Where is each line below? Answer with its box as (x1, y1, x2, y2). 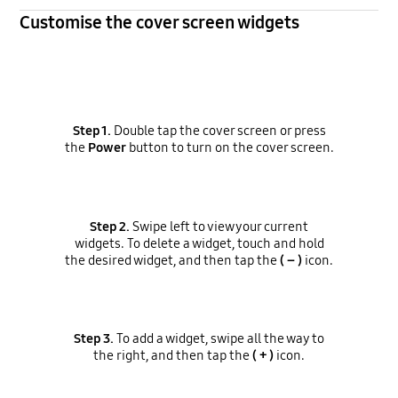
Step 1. (72, 122, 111, 139)
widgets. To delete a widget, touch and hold (74, 235, 324, 251)
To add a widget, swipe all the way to (114, 330, 324, 347)
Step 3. (74, 330, 114, 347)
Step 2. (90, 218, 130, 235)
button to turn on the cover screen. (125, 139, 334, 155)
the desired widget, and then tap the (65, 251, 280, 268)
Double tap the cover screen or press (110, 122, 326, 139)
